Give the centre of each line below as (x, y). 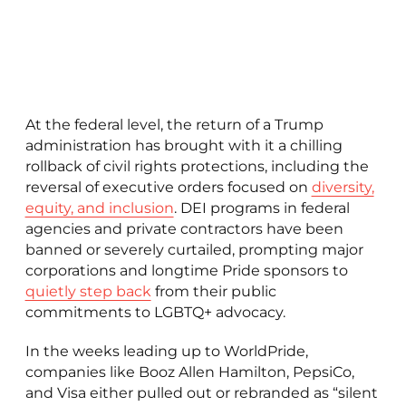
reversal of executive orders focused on (168, 188)
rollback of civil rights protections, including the (197, 167)
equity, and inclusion (99, 208)
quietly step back (88, 292)
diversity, (343, 188)
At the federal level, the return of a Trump (174, 125)
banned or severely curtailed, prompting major (194, 250)
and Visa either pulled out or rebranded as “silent (201, 393)
